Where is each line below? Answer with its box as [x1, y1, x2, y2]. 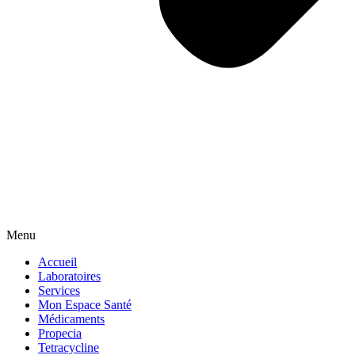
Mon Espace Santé [38, 298, 132, 311]
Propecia [38, 326, 82, 340]
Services [38, 284, 80, 297]
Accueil [38, 255, 77, 269]
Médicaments [38, 312, 105, 326]
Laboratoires [38, 269, 101, 283]
